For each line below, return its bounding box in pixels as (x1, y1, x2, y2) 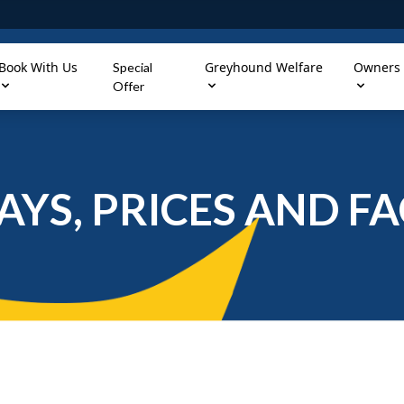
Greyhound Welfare (205, 59, 324, 76)
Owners (353, 59, 401, 76)
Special (112, 60, 152, 75)
